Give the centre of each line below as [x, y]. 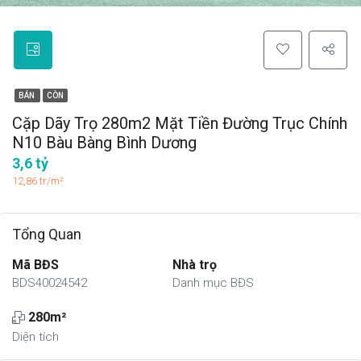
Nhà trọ [195, 265]
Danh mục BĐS [214, 283]
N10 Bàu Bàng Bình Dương [104, 143]
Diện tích [35, 337]
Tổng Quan [47, 234]
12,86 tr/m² [38, 181]
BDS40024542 [50, 283]
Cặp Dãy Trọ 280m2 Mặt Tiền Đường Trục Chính [180, 123]
